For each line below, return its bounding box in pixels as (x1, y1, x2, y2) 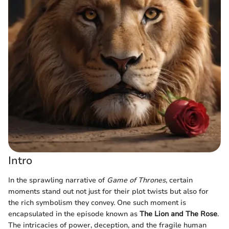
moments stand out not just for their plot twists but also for (8, 186, 209, 196)
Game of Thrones (107, 175, 166, 185)
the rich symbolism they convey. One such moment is (8, 197, 186, 208)
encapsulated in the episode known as (8, 209, 140, 219)
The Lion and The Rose (140, 209, 217, 219)
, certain (166, 175, 193, 185)
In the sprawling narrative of (8, 175, 107, 185)
